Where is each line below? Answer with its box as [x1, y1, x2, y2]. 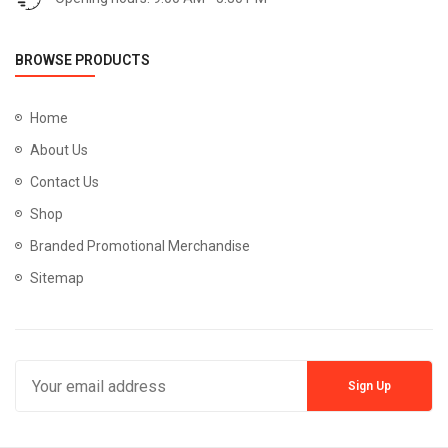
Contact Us [30, 174, 99, 191]
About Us [30, 142, 88, 159]
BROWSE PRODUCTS [15, 52, 150, 69]
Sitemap [30, 270, 84, 287]
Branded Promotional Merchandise [30, 238, 250, 255]
